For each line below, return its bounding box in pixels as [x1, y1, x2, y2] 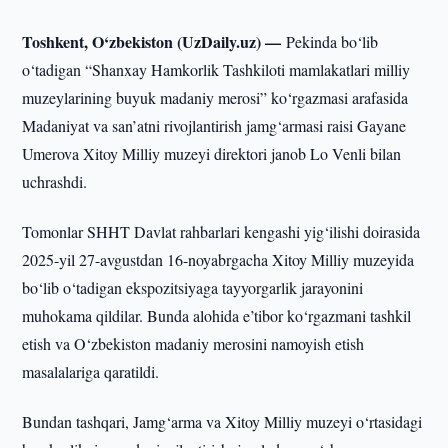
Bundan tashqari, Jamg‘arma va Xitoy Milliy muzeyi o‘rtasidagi [22, 411, 423, 432]
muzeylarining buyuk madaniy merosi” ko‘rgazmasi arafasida [22, 87, 409, 108]
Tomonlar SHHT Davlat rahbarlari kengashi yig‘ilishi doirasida [22, 221, 421, 242]
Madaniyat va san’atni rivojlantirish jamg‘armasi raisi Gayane [22, 115, 407, 136]
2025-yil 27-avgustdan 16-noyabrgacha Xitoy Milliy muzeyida [22, 249, 415, 270]
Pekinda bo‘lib [286, 31, 379, 52]
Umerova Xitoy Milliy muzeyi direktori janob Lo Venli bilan [22, 143, 402, 164]
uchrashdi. [22, 171, 88, 192]
